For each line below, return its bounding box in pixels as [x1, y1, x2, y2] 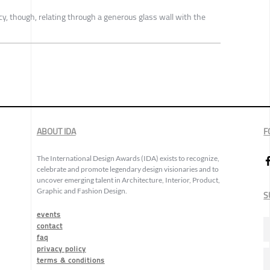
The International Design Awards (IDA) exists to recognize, [36, 153, 219, 163]
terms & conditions [36, 253, 105, 267]
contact [36, 218, 63, 233]
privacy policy [36, 241, 86, 256]
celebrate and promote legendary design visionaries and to [36, 164, 219, 174]
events [36, 207, 61, 221]
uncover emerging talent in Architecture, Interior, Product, [36, 175, 220, 184]
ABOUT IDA [36, 123, 76, 139]
